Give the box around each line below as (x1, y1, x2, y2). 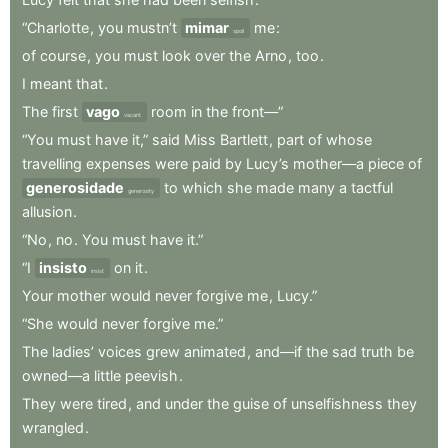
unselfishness (291, 394, 383, 412)
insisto (39, 258, 87, 276)
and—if (255, 342, 302, 360)
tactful (351, 178, 393, 196)
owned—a (22, 366, 90, 384)
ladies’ (52, 342, 94, 360)
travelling (22, 154, 82, 172)
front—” (232, 102, 283, 120)
